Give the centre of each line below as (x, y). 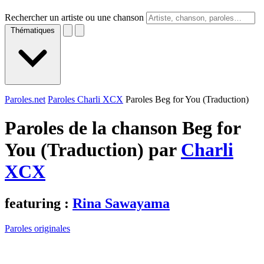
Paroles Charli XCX (85, 99)
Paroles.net (25, 99)
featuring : (39, 203)
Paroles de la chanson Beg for (123, 128)
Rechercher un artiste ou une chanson (74, 17)
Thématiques (33, 30)
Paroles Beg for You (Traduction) (187, 99)
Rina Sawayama (121, 203)
